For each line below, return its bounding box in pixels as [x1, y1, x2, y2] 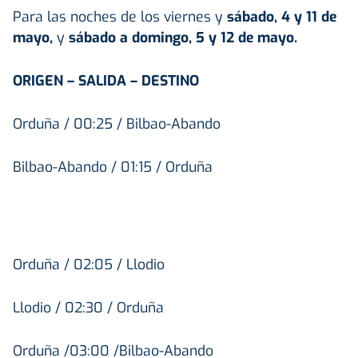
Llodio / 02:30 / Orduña [13, 298, 164, 318]
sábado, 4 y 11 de [227, 7, 336, 27]
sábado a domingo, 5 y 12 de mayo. [69, 28, 297, 48]
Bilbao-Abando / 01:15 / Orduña [13, 157, 213, 177]
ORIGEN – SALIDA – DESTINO [13, 71, 199, 91]
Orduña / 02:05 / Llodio [13, 255, 165, 275]
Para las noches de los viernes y [13, 7, 227, 27]
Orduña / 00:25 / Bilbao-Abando [13, 114, 221, 134]
